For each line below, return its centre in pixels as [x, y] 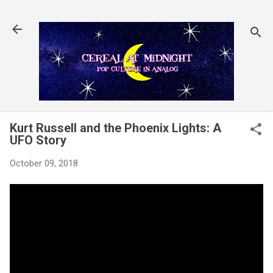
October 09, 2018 [44, 163]
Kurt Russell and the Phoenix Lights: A [115, 128]
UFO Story [38, 140]
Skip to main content [136, 15]
